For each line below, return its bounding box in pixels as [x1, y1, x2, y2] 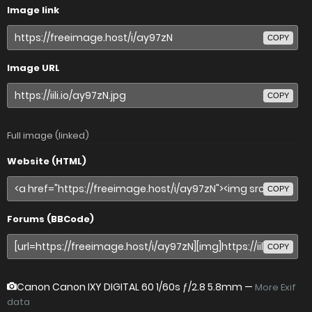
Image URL [7, 61, 60, 75]
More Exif [255, 281, 296, 295]
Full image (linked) [7, 129, 89, 143]
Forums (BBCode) [7, 212, 94, 226]
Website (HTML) [7, 155, 86, 169]
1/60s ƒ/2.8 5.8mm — [156, 280, 255, 295]
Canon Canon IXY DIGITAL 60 [17, 280, 156, 295]
